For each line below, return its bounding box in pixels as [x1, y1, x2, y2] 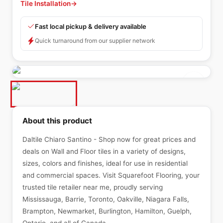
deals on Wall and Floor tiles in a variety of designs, [22, 147, 186, 155]
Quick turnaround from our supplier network [35, 37, 155, 44]
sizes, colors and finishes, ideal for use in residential [22, 159, 188, 167]
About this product [22, 116, 92, 125]
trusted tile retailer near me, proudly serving [22, 183, 163, 191]
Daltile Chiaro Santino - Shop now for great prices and [22, 135, 196, 143]
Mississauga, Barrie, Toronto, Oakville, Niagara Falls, [22, 195, 189, 203]
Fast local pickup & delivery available [35, 22, 146, 30]
